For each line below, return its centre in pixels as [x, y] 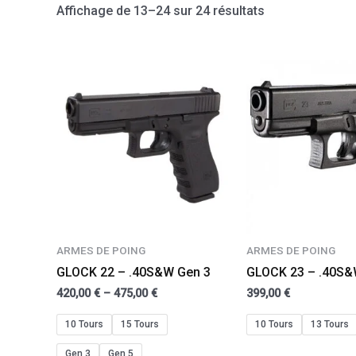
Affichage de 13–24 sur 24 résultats [160, 11]
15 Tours [139, 324]
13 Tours [329, 324]
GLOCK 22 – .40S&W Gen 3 [133, 273]
